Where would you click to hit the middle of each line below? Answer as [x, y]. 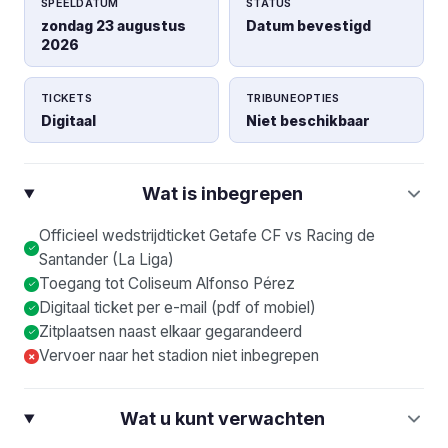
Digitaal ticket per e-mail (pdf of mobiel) [177, 307]
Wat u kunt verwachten [222, 418]
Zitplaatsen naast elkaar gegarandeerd [170, 331]
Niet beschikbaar [308, 120]
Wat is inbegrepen [222, 193]
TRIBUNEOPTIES [293, 98]
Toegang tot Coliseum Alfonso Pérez [167, 283]
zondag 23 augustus [113, 25]
